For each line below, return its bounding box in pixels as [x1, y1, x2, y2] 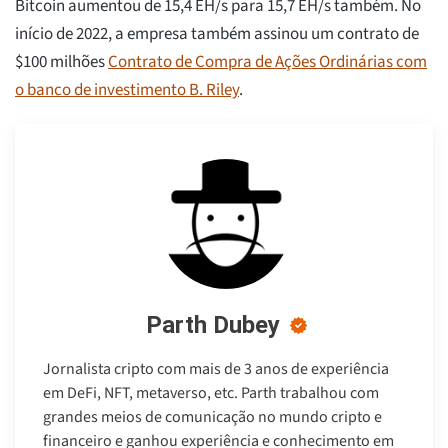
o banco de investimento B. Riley [15, 78, 239, 103]
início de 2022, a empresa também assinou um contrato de [15, 22, 419, 47]
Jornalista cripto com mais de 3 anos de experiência [43, 358, 389, 381]
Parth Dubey [145, 311, 280, 340]
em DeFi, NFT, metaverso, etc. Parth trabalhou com [43, 382, 379, 405]
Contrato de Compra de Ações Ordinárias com [108, 50, 427, 75]
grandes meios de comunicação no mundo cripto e [43, 406, 382, 429]
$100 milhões [15, 50, 108, 75]
